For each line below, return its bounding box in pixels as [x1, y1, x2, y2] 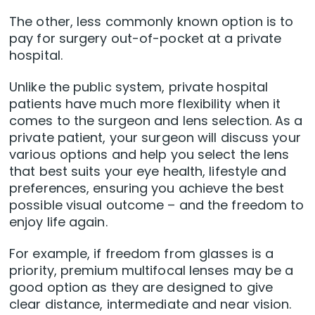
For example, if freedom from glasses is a [9, 244, 274, 262]
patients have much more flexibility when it [9, 94, 281, 112]
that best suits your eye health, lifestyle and [9, 162, 286, 180]
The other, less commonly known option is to [9, 12, 294, 30]
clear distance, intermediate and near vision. [9, 295, 292, 313]
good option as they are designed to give [9, 278, 274, 296]
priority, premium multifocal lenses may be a [9, 261, 294, 279]
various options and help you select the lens [9, 145, 290, 163]
